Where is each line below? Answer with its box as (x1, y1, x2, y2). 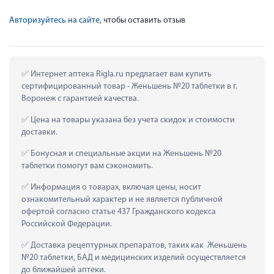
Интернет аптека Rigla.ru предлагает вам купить (29, 69, 212, 79)
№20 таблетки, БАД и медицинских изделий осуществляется (21, 253, 246, 262)
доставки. (21, 127, 57, 137)
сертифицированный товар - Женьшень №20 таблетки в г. (21, 81, 237, 91)
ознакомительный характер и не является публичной (21, 194, 223, 204)
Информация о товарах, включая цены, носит (29, 182, 201, 192)
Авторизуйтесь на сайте (9, 15, 100, 25)
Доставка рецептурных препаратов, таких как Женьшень (29, 240, 247, 250)
